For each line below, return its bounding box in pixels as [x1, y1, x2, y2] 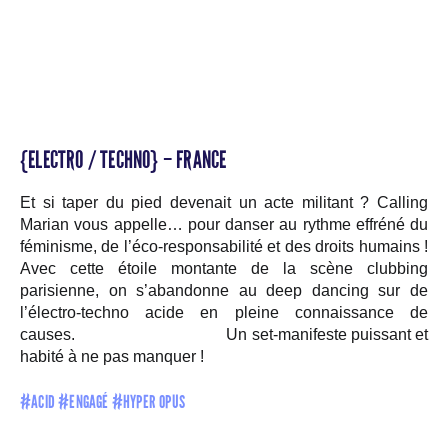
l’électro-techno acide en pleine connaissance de [20, 304, 428, 321]
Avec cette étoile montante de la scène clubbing [20, 260, 428, 277]
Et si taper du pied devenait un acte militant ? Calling [20, 194, 428, 211]
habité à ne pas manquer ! [20, 348, 204, 365]
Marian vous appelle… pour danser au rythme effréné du [20, 216, 428, 233]
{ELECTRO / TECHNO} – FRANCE [20, 145, 227, 174]
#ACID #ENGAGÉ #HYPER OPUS [20, 391, 185, 413]
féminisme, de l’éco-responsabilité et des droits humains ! [20, 238, 428, 255]
